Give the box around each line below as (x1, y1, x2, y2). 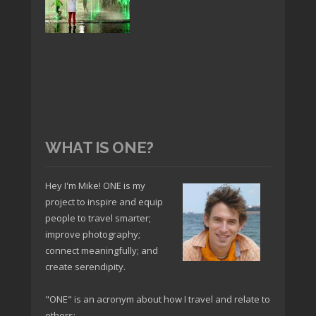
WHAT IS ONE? (45, 138, 154, 157)
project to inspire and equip (45, 195, 163, 208)
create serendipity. (45, 260, 126, 273)
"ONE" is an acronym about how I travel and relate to (45, 292, 270, 305)
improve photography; (45, 227, 140, 241)
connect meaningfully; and (45, 243, 158, 257)
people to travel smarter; (45, 211, 151, 224)
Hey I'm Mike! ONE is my (45, 178, 145, 192)
